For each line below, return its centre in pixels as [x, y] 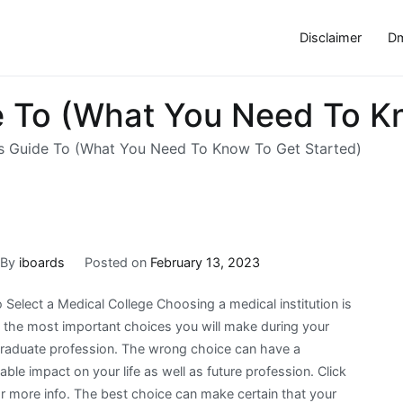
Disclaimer [330, 38]
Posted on [117, 262]
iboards [42, 262]
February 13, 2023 [205, 262]
